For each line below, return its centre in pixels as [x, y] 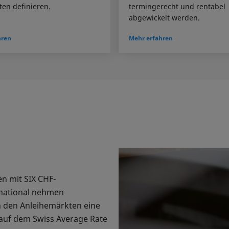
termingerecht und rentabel [177, 7]
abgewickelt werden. [164, 18]
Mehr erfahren [151, 38]
